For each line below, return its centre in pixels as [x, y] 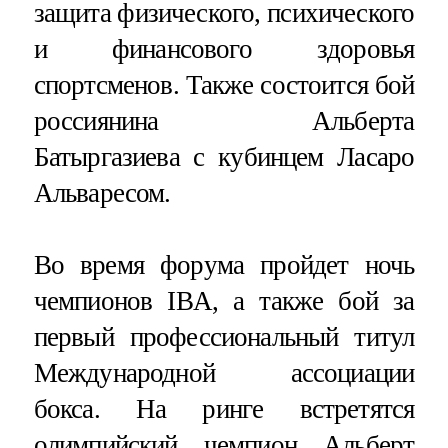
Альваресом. [102, 193]
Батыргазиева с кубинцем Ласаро [224, 157]
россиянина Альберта [224, 121]
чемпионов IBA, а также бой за [224, 300]
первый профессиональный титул [224, 336]
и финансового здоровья [224, 49]
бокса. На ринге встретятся [224, 408]
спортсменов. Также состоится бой [224, 85]
